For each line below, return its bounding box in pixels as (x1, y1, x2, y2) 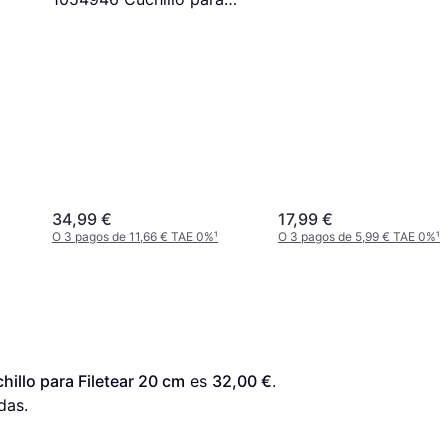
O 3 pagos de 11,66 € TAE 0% (52, 229, 214, 245)
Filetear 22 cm (52, 13, 161, 34)
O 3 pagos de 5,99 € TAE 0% (278, 229, 436, 245)
